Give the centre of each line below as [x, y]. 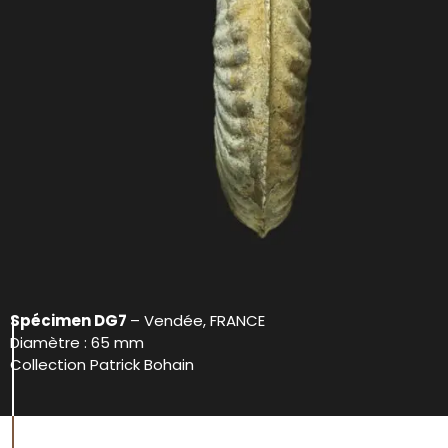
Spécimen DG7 [70, 321]
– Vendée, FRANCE [197, 321]
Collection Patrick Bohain [102, 365]
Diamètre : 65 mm [77, 343]
